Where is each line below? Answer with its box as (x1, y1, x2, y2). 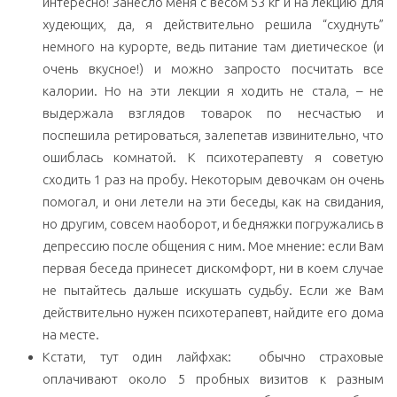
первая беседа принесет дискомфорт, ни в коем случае (43, 260, 384, 276)
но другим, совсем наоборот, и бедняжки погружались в (43, 215, 384, 231)
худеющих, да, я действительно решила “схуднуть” (43, 16, 384, 32)
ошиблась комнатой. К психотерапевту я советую (43, 149, 384, 165)
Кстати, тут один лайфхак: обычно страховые (43, 348, 384, 364)
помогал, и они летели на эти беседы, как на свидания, (43, 193, 384, 209)
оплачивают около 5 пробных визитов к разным (43, 370, 384, 386)
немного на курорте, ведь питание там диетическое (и (43, 38, 384, 54)
